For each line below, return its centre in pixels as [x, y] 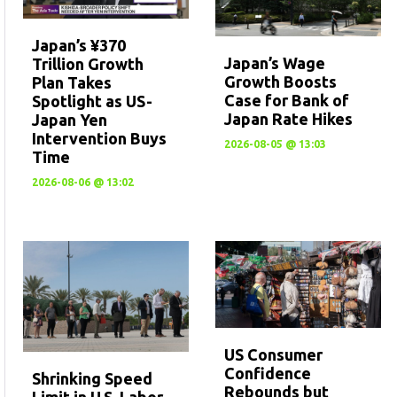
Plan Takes [72, 83]
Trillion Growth [88, 64]
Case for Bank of [286, 100]
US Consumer [273, 355]
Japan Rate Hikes [288, 118]
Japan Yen [70, 120]
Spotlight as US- [92, 101]
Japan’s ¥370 [79, 46]
